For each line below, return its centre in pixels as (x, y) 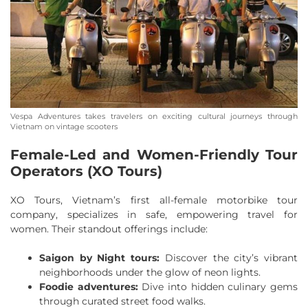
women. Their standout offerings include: (109, 229)
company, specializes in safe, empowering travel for (154, 214)
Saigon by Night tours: (102, 257)
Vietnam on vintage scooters (64, 126)
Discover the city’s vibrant (231, 257)
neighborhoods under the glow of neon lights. (150, 272)
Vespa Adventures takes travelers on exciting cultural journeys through (154, 116)
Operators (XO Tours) (88, 171)
